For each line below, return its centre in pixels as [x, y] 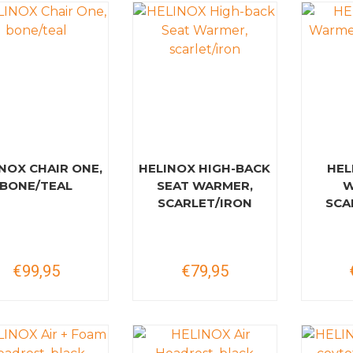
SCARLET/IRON [204, 203]
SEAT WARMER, [204, 186]
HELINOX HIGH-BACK [205, 168]
